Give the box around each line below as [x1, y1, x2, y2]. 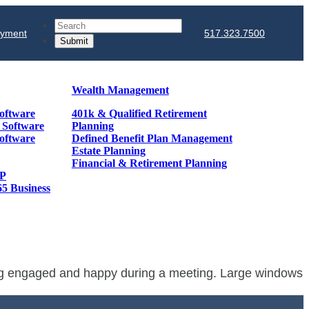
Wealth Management [71, 84, 169, 96]
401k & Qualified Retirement [71, 108, 207, 119]
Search [54, 17, 93, 31]
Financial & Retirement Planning [71, 157, 227, 169]
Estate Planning [71, 145, 146, 157]
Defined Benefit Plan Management [71, 132, 232, 144]
